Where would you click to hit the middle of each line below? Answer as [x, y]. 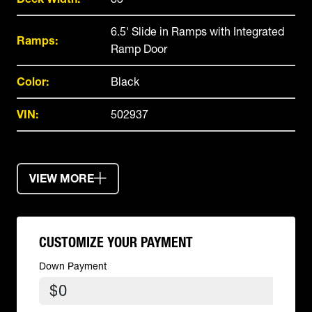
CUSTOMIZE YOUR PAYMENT [116, 242]
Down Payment [73, 266]
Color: [33, 81]
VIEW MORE [62, 178]
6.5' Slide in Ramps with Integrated [197, 31]
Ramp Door [139, 49]
